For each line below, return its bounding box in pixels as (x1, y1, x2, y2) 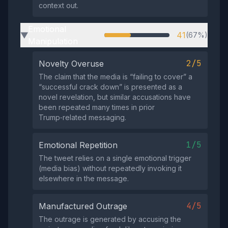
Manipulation (28, 36, 78, 46)
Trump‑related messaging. (39, 113, 126, 122)
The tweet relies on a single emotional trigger (39, 154, 191, 162)
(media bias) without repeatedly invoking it (39, 164, 182, 173)
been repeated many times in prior (39, 103, 155, 111)
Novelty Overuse (39, 59, 104, 69)
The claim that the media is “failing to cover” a (39, 72, 192, 81)
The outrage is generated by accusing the (39, 215, 181, 223)
